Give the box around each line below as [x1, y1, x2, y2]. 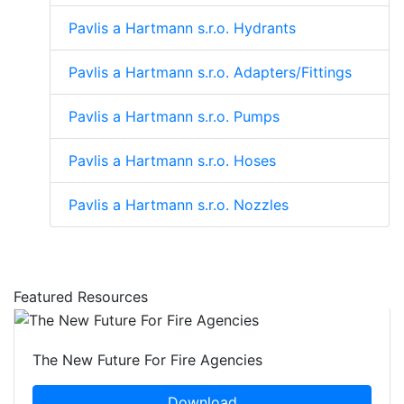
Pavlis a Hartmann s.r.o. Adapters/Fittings [69, 63, 352, 82]
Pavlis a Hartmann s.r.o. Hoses [69, 151, 276, 170]
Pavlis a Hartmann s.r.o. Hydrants [69, 19, 296, 38]
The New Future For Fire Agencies [32, 350, 262, 369]
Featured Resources [14, 288, 148, 307]
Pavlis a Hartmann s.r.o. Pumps [69, 107, 280, 126]
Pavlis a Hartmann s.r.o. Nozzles [69, 196, 289, 215]
